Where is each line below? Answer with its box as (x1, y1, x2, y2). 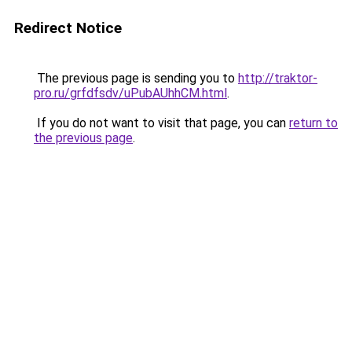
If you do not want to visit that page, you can (34, 115, 289, 130)
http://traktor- (238, 71, 317, 86)
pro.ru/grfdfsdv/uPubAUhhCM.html (34, 86, 227, 101)
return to (289, 115, 338, 130)
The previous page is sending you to (34, 71, 238, 86)
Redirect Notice (14, 19, 122, 37)
